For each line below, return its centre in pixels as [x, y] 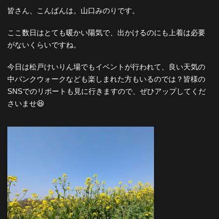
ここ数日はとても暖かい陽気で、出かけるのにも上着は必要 [106, 32]
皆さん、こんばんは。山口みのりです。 [73, 10]
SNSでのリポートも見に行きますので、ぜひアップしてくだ [107, 91]
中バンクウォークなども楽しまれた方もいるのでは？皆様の [106, 79]
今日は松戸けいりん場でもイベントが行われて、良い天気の [106, 66]
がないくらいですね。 [44, 44]
